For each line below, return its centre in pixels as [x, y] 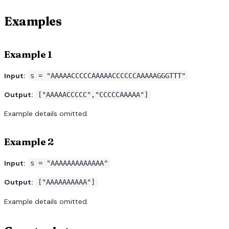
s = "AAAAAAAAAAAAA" [69, 163]
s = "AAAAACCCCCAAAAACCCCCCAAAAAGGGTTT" [108, 75]
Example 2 [29, 142]
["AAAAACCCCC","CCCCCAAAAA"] [93, 95]
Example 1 [28, 54]
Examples [33, 21]
